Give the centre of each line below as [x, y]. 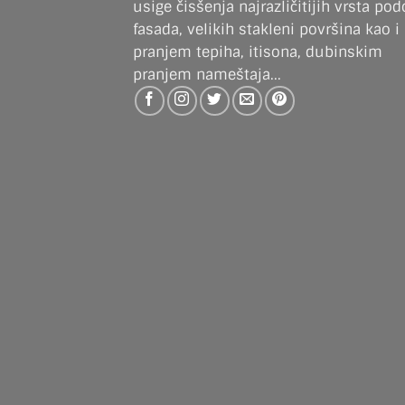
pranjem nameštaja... [207, 74]
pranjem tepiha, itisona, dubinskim [258, 52]
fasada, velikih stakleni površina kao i [266, 29]
